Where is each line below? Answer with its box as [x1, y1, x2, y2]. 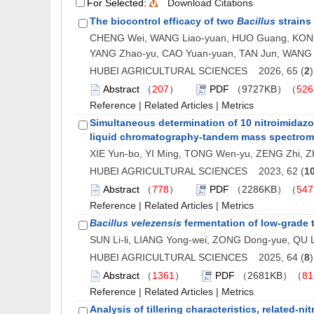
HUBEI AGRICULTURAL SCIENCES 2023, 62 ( [90, 165, 304, 177]
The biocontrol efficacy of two [90, 15, 237, 27]
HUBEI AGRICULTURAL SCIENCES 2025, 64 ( [90, 252, 304, 263]
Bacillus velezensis [90, 217, 182, 228]
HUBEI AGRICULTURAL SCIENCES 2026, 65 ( [90, 65, 304, 76]
